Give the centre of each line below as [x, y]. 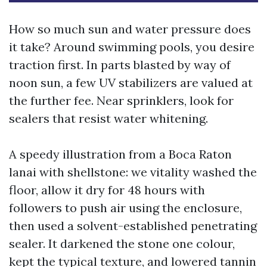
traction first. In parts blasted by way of [120, 65]
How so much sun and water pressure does [130, 29]
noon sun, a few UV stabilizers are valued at [131, 83]
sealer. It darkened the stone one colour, [122, 243]
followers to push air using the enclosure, [125, 208]
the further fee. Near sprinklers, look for [121, 100]
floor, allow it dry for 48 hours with [107, 190]
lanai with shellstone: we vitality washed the [133, 172]
